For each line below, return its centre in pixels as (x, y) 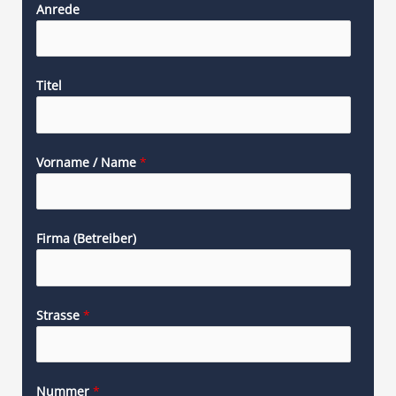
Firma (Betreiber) (86, 239)
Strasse (60, 315)
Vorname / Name (88, 162)
